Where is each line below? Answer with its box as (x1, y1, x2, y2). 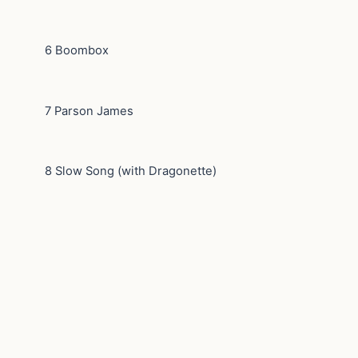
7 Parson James (45, 103, 133, 118)
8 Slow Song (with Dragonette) (45, 164, 217, 179)
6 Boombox (45, 43, 109, 58)
